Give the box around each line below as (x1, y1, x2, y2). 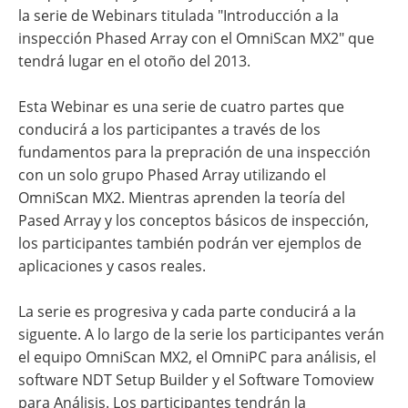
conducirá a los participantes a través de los (18, 119, 321, 139)
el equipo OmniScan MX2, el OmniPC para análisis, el (18, 347, 376, 367)
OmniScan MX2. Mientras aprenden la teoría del (18, 188, 345, 208)
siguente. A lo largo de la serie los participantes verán (18, 324, 384, 344)
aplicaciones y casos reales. (18, 256, 206, 276)
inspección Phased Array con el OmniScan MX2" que (18, 28, 374, 48)
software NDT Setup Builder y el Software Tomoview (18, 370, 373, 390)
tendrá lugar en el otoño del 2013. (18, 51, 250, 71)
